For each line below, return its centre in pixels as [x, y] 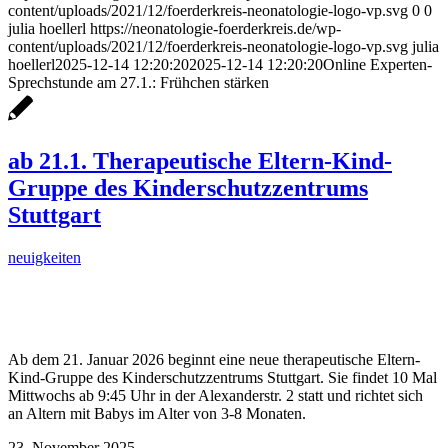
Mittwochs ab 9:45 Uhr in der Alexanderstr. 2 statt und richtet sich [215, 395]
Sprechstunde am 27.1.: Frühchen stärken [138, 82]
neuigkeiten [44, 257]
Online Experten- [377, 64]
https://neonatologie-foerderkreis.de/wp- [215, 28]
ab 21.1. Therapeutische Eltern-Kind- [200, 160]
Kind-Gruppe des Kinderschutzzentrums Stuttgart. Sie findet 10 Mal [222, 377]
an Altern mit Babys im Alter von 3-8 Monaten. [157, 413]
